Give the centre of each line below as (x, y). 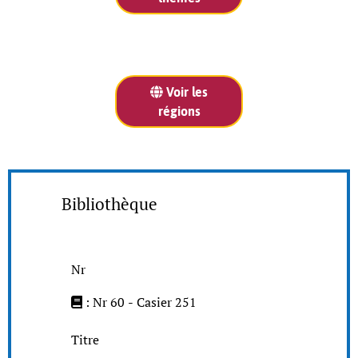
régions (179, 111)
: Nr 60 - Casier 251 (141, 302)
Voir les (185, 91)
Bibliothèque (109, 203)
